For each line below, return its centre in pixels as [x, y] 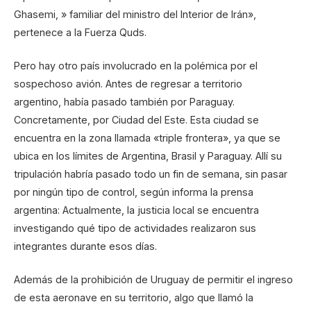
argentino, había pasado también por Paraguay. [124, 102]
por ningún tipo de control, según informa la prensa [134, 192]
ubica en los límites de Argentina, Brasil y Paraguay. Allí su [148, 156]
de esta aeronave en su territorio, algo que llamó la [134, 298]
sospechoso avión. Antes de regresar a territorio [128, 84]
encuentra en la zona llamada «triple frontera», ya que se [147, 138]
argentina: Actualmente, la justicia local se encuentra [136, 210]
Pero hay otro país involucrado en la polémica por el [136, 66]
